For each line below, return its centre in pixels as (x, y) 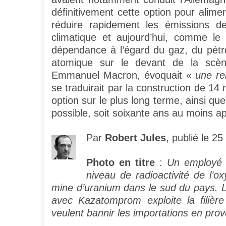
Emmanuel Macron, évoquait (119, 75)
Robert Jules (135, 138)
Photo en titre (121, 163)
